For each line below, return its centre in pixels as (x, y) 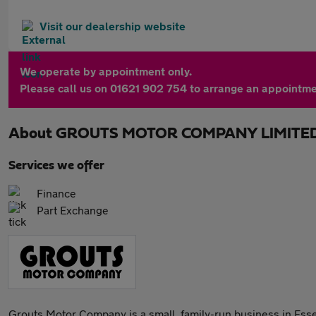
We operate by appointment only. (106, 71)
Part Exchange (73, 210)
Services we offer (56, 166)
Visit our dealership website (113, 26)
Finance (56, 193)
